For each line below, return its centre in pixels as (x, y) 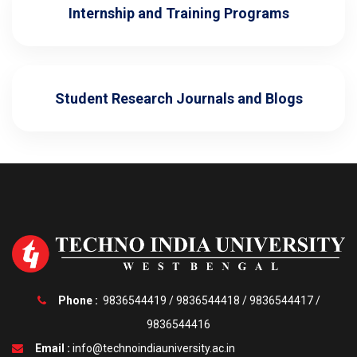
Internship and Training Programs (178, 13)
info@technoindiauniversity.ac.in (154, 348)
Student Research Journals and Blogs (178, 98)
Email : (53, 348)
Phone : (78, 300)
